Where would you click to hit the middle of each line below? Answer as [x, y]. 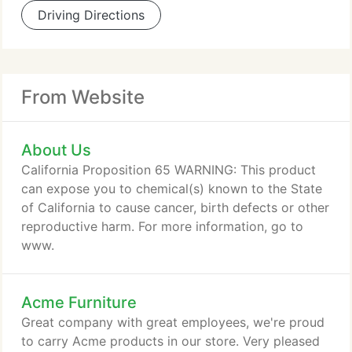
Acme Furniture [79, 302]
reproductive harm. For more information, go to [162, 226]
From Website [83, 97]
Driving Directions [91, 15]
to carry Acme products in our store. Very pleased [170, 341]
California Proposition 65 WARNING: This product [169, 170]
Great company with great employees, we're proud [173, 322]
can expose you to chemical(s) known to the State [172, 189]
